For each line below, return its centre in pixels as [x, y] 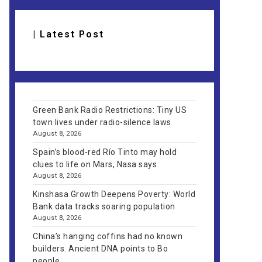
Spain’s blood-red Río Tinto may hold [105, 152]
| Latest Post [68, 34]
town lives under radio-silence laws [102, 122]
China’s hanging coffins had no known [108, 236]
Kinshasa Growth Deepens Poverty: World [114, 194]
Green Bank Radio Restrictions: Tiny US [110, 110]
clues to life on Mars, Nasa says [95, 164]
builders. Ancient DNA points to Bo [100, 249]
